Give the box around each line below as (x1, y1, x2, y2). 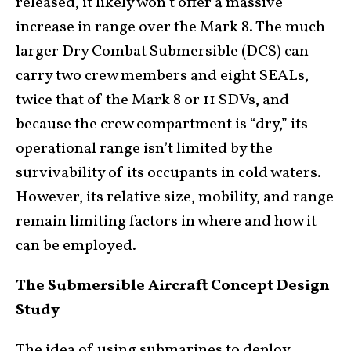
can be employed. (16, 234, 136, 257)
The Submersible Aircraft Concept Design (16, 274, 330, 297)
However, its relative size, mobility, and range (16, 186, 334, 208)
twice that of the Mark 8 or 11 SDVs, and (16, 89, 289, 111)
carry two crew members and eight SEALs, (16, 64, 309, 87)
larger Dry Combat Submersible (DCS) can (16, 40, 309, 63)
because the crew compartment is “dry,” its (16, 113, 308, 136)
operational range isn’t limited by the (16, 137, 273, 160)
